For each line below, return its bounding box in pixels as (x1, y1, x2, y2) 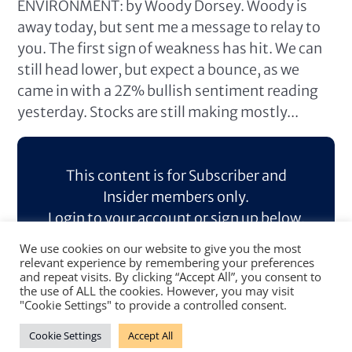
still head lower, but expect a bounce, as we (17, 60, 300, 79)
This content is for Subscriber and (65, 167, 287, 185)
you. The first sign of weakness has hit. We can (17, 39, 323, 57)
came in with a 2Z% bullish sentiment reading (17, 82, 319, 100)
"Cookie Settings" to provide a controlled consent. (20, 297, 287, 313)
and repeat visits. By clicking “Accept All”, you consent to (20, 269, 321, 284)
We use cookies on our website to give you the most (20, 240, 301, 256)
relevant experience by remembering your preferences (20, 255, 314, 270)
